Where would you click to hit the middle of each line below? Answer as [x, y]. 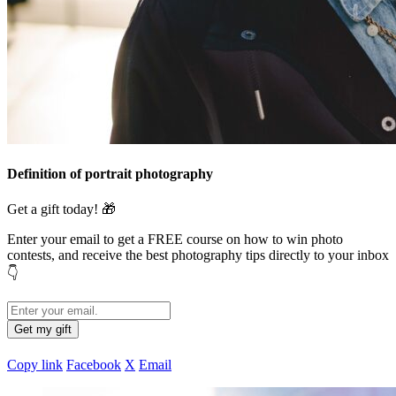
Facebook [94, 364]
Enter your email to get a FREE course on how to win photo [175, 239]
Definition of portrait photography [110, 174]
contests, [31, 255]
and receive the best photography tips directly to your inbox [224, 255]
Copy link [35, 364]
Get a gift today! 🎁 [61, 209]
